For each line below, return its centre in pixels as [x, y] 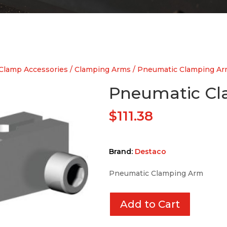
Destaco [150, 152]
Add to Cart [150, 204]
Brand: [122, 152]
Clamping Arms [103, 69]
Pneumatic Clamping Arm [156, 173]
